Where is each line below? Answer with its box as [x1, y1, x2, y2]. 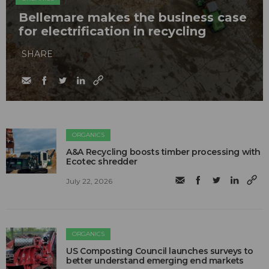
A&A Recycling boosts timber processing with [66, 147, 261, 158]
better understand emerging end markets [66, 255, 244, 267]
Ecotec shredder [66, 156, 138, 168]
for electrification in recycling [19, 24, 206, 39]
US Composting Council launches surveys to [66, 246, 253, 257]
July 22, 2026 [66, 176, 113, 186]
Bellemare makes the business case [19, 10, 247, 25]
